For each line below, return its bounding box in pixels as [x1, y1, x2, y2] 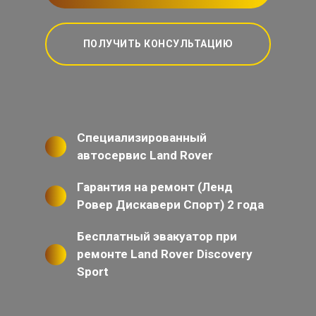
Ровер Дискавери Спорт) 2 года [77, 197, 264, 212]
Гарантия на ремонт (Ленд [77, 180, 233, 194]
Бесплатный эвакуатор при [77, 229, 237, 243]
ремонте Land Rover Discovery [77, 247, 253, 261]
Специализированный [77, 130, 207, 145]
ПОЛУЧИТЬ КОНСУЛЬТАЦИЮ [83, 38, 233, 49]
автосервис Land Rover [77, 148, 213, 162]
